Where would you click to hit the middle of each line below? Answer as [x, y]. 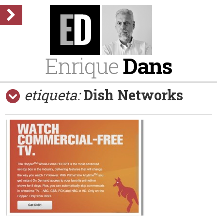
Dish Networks [133, 95]
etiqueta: [52, 95]
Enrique [84, 66]
